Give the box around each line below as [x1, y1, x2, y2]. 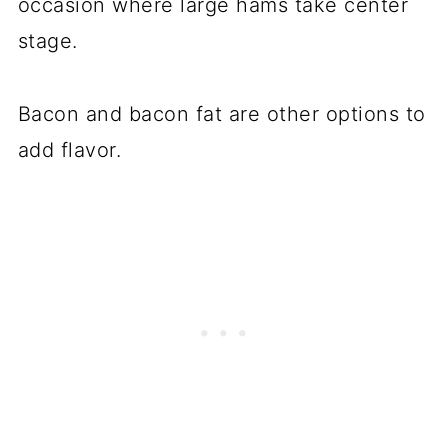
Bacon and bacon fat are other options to [17, 102, 426, 127]
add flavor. [17, 138, 122, 163]
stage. [17, 29, 78, 54]
